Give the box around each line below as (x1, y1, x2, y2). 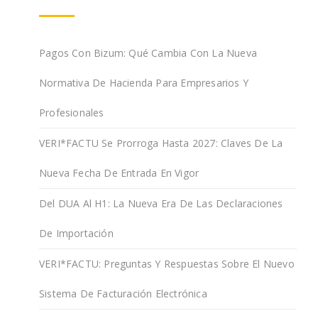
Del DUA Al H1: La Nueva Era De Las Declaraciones (39, 197, 283, 211)
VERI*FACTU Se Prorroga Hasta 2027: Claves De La (39, 136, 283, 150)
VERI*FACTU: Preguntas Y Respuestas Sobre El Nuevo (39, 257, 295, 271)
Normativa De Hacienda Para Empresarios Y (39, 76, 248, 90)
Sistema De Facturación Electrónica (39, 287, 207, 301)
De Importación (39, 226, 114, 241)
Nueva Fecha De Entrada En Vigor (39, 166, 199, 180)
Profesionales (39, 106, 104, 120)
